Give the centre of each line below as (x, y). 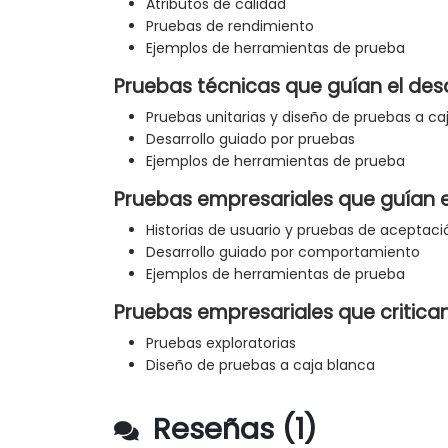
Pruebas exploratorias (221, 343)
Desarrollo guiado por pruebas (250, 139)
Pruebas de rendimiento (230, 26)
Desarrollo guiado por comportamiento (283, 252)
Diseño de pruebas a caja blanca (260, 365)
